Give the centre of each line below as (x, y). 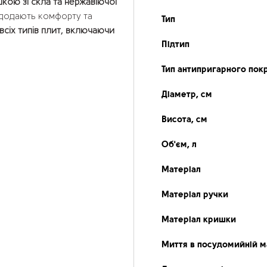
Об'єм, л (179, 145)
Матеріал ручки (195, 195)
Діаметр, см (187, 95)
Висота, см (184, 120)
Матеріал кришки (199, 220)
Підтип (176, 45)
